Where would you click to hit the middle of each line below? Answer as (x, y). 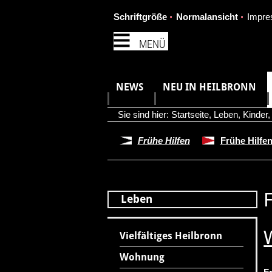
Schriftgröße (140, 17)
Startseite (190, 114)
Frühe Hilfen (164, 141)
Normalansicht (207, 17)
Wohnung (142, 257)
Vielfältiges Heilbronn (171, 236)
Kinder (255, 114)
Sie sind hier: (144, 114)
